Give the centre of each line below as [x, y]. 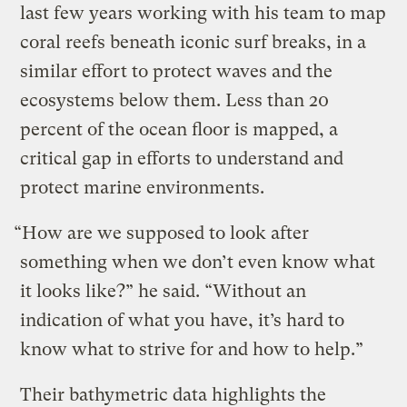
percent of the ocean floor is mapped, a [179, 130]
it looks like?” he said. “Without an [164, 292]
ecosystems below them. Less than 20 [175, 101]
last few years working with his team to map [203, 14]
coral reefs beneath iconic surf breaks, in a [194, 43]
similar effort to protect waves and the [177, 72]
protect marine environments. [145, 188]
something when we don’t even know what [198, 263]
